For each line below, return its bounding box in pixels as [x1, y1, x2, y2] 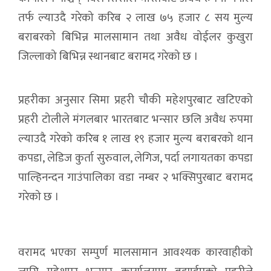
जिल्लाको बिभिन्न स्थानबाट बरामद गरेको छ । [18, 47, 198, 66]
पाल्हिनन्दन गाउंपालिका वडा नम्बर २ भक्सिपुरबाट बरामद [18, 168, 253, 187]
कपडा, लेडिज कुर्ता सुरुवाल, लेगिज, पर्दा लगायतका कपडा [18, 148, 253, 168]
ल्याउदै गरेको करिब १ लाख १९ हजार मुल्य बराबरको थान [18, 129, 253, 148]
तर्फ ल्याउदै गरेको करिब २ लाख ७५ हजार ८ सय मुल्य [18, 8, 253, 27]
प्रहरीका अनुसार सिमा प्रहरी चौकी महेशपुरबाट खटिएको [18, 90, 253, 109]
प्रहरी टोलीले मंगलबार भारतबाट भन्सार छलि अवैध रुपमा [18, 109, 253, 129]
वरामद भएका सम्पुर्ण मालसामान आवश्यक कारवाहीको [18, 243, 253, 262]
